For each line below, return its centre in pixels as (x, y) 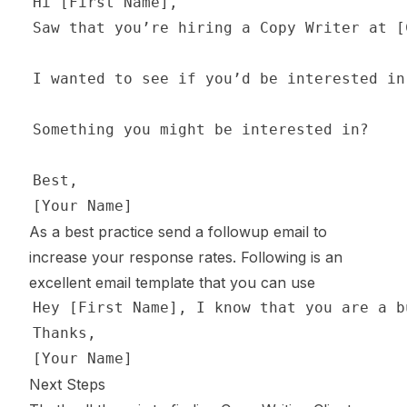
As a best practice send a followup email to (178, 232)
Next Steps (67, 384)
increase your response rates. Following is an (186, 257)
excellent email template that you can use (172, 283)
